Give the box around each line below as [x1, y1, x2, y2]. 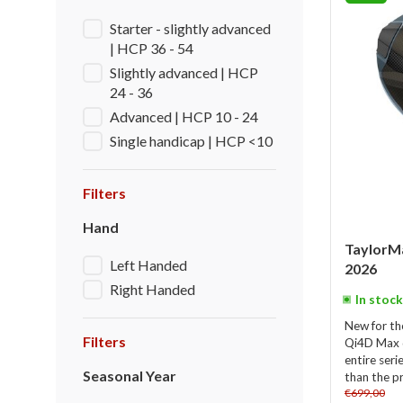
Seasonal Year [83, 367, 176, 384]
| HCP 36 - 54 [110, 40, 193, 57]
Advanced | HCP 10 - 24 [110, 108, 258, 125]
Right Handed [110, 281, 195, 298]
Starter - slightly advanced [110, 20, 271, 37]
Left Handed [110, 256, 187, 273]
